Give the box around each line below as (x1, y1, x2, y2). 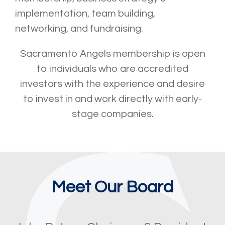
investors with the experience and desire (20, 79, 205, 89)
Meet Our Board (52, 178, 173, 196)
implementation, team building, (15, 9, 155, 19)
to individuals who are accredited (37, 64, 188, 74)
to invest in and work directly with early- (23, 94, 202, 104)
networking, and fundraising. (15, 24, 143, 34)
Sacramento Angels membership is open (20, 49, 205, 59)
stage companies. (71, 109, 154, 120)
